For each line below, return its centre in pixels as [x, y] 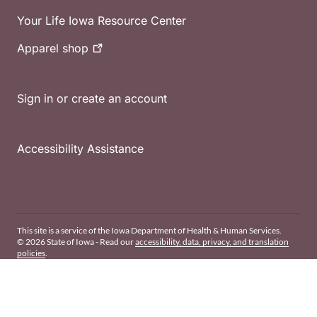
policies [31, 253]
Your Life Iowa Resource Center [102, 21]
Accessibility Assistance [80, 149]
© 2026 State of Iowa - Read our [76, 242]
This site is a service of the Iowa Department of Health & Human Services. [149, 231]
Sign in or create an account [92, 99]
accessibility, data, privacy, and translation [212, 242]
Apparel [40, 48]
